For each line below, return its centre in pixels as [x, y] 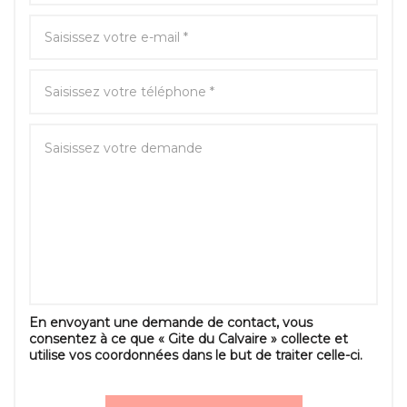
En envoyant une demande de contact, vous [171, 323]
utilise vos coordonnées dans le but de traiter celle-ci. [196, 356]
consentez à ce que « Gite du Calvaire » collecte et [189, 339]
